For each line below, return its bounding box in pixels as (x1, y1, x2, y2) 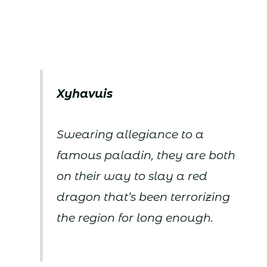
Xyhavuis (57, 86, 113, 101)
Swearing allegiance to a (57, 128, 204, 142)
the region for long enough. (57, 211, 214, 225)
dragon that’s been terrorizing (57, 190, 231, 204)
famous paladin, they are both (57, 148, 236, 163)
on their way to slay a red (57, 169, 208, 184)
